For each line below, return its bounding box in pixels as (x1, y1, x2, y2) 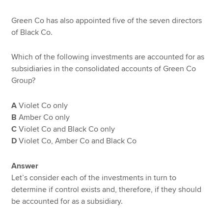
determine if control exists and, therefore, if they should (11, 184, 202, 194)
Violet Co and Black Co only (19, 124, 115, 134)
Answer (11, 161, 39, 171)
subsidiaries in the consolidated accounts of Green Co (11, 64, 196, 74)
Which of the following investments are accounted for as (11, 52, 205, 62)
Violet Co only (19, 100, 68, 110)
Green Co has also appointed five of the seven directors (11, 15, 202, 26)
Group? (11, 76, 36, 86)
